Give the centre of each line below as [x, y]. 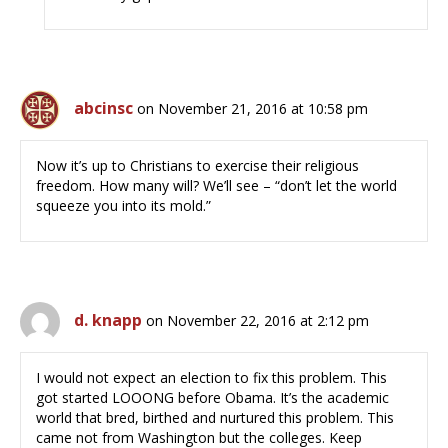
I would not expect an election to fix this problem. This [211, 378]
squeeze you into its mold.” [123, 206]
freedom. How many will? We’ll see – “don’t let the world [216, 186]
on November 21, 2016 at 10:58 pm [252, 109]
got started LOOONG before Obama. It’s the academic [212, 398]
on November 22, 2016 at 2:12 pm [257, 321]
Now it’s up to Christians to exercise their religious [197, 166]
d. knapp [108, 320]
